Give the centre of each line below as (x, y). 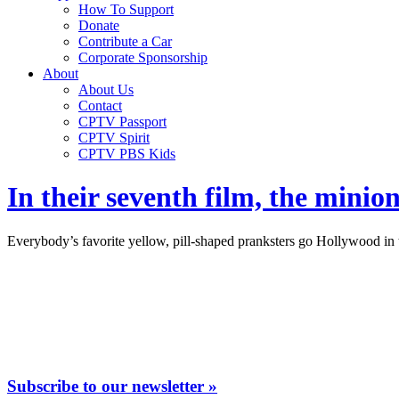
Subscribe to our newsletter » (112, 386)
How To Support (126, 9)
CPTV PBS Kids (127, 154)
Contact (100, 106)
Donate (99, 25)
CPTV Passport (122, 122)
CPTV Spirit (114, 138)
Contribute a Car (125, 41)
